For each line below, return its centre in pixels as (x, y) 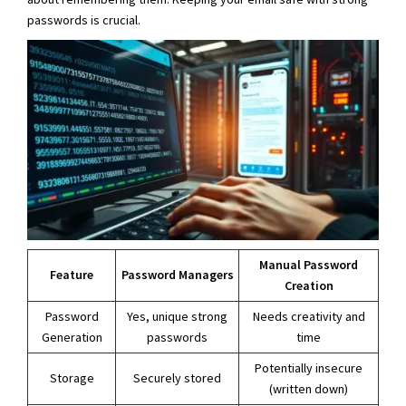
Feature (72, 275)
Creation (309, 286)
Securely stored (177, 378)
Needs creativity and (309, 317)
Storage (72, 378)
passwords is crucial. (84, 19)
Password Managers (177, 275)
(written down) (309, 389)
